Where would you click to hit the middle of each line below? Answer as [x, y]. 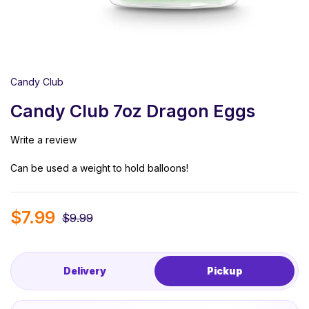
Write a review [43, 140]
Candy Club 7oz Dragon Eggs [133, 111]
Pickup [225, 271]
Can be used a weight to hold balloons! [99, 168]
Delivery [84, 271]
